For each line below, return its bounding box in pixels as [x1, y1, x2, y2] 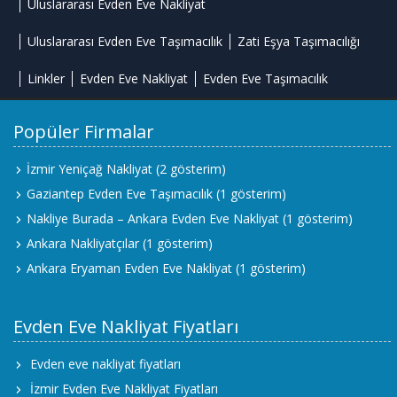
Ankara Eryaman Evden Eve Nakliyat [27, 260, 232, 277]
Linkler [27, 70, 66, 88]
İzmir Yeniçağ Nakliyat [27, 160, 152, 178]
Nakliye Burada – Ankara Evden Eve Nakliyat [27, 210, 279, 228]
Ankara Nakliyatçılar [27, 235, 139, 253]
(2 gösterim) [152, 160, 226, 178]
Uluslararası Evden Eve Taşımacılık [27, 33, 223, 51]
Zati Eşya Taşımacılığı [237, 33, 361, 51]
